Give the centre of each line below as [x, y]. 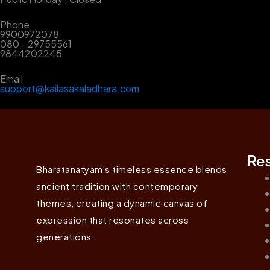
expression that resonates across [112, 220]
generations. [65, 237]
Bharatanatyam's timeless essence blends [132, 169]
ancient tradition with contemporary [117, 186]
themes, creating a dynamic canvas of [122, 203]
